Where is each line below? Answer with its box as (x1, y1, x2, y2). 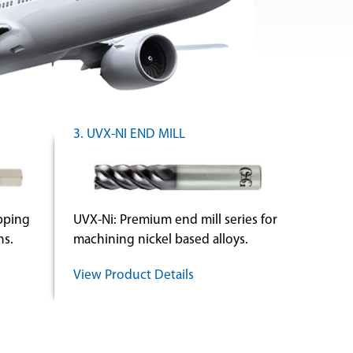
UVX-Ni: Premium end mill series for (73, 213, 278, 227)
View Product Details (73, 268, 195, 282)
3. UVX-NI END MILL (73, 128, 186, 141)
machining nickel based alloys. (73, 232, 249, 247)
